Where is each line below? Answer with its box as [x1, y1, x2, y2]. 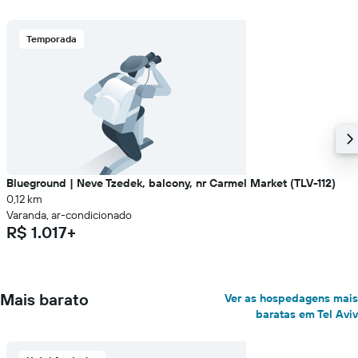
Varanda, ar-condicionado [6, 208, 132, 222]
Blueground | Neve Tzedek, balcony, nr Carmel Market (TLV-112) [6, 176, 336, 190]
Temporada [26, 33, 77, 45]
